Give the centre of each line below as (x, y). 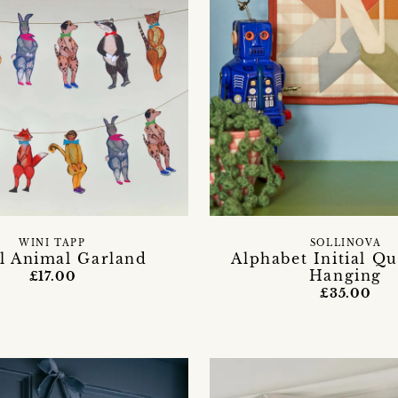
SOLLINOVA (346, 243)
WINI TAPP (52, 243)
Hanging (346, 275)
